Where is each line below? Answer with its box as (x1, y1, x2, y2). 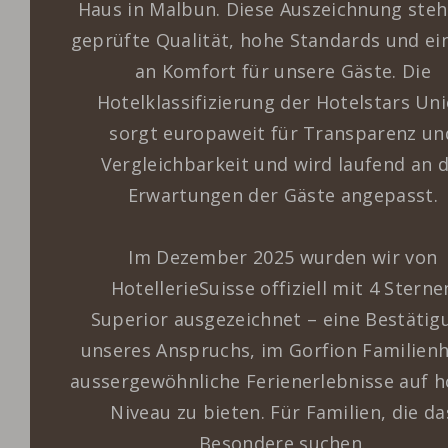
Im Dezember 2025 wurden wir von (128, 245, 438, 270)
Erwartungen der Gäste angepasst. (127, 183, 438, 208)
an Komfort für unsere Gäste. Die (134, 59, 431, 84)
